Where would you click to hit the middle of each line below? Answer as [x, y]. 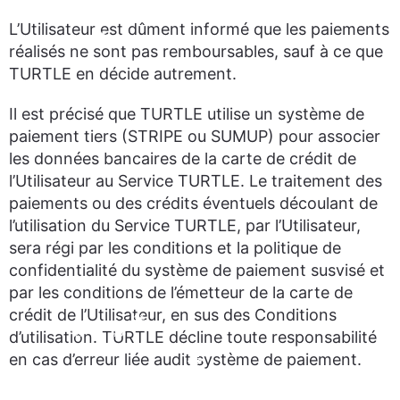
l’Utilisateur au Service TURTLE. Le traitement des [196, 181]
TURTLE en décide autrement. [123, 74]
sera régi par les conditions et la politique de [175, 248]
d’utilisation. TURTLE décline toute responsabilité [193, 337]
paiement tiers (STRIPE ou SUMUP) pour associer [195, 136]
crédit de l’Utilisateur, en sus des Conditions [173, 315]
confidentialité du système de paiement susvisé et [197, 270]
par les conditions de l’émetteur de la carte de [181, 292]
